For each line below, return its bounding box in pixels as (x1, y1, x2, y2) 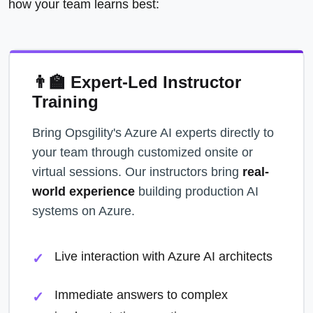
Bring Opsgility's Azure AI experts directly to (32, 126, 274, 140)
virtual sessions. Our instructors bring (32, 165, 242, 179)
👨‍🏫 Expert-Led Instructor (32, 73, 241, 92)
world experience (32, 184, 135, 198)
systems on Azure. (32, 204, 135, 218)
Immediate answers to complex (54, 288, 228, 302)
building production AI (135, 184, 259, 198)
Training (32, 92, 99, 111)
